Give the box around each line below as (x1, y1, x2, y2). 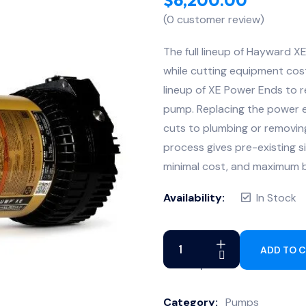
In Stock (256, 190, 296, 205)
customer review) (174, 12, 264, 27)
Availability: (163, 190, 225, 205)
